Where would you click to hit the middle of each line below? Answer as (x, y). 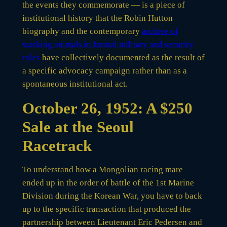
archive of (160, 31)
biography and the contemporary (82, 31)
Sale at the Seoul (78, 127)
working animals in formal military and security (108, 44)
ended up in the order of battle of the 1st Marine (108, 182)
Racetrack (57, 145)
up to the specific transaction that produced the (106, 209)
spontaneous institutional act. (75, 84)
